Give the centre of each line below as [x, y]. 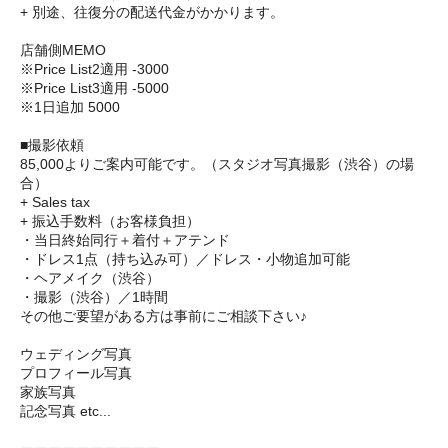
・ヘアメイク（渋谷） [90, 278]
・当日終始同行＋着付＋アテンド [125, 240]
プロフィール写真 [76, 373]
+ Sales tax [55, 202]
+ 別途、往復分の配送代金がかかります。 [152, 12]
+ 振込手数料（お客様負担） [110, 221]
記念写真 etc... [65, 411]
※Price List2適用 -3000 [94, 69]
